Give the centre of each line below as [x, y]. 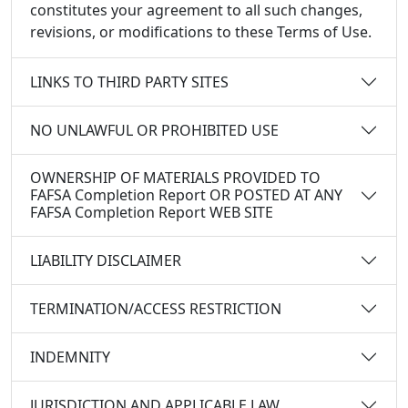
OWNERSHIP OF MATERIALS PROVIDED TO [175, 178]
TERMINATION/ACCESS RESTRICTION [156, 308]
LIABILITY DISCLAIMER [106, 260]
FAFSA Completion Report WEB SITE [152, 212]
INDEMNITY [70, 357]
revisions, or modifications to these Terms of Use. [201, 32]
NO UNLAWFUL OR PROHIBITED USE [154, 130]
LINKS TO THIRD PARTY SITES [129, 82]
